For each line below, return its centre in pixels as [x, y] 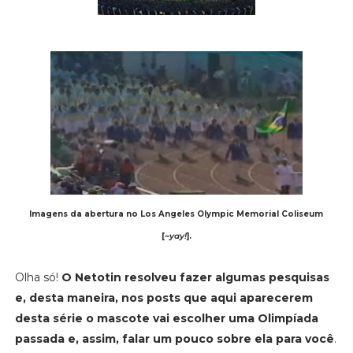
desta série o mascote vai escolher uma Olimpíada [166, 318]
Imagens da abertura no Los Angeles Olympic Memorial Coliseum [176, 214]
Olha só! [38, 277]
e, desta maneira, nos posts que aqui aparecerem [163, 297]
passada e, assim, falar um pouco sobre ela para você [174, 338]
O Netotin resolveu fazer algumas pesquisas [195, 277]
